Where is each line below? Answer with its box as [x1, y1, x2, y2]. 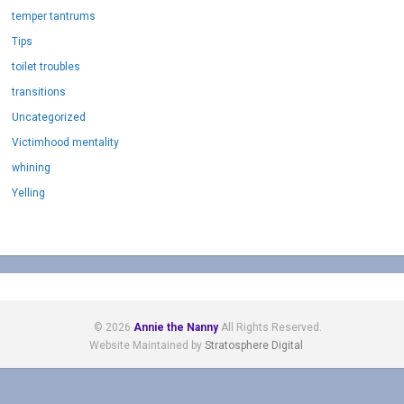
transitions [12, 78, 67, 92]
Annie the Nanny [133, 314, 219, 327]
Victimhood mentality [12, 129, 120, 142]
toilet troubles [12, 53, 81, 67]
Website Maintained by [88, 332, 205, 345]
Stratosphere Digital [204, 332, 303, 345]
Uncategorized [12, 104, 87, 117]
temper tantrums [12, 3, 96, 16]
